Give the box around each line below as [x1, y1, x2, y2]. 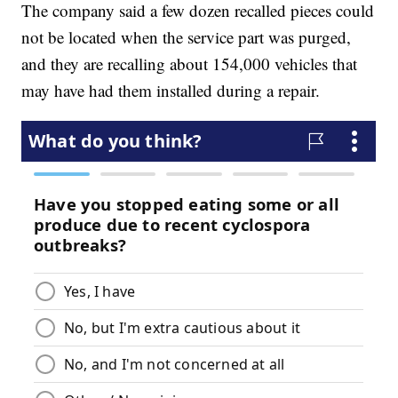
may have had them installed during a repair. [21, 79, 321, 102]
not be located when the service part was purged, [21, 26, 352, 49]
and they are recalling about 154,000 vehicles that [21, 52, 358, 76]
